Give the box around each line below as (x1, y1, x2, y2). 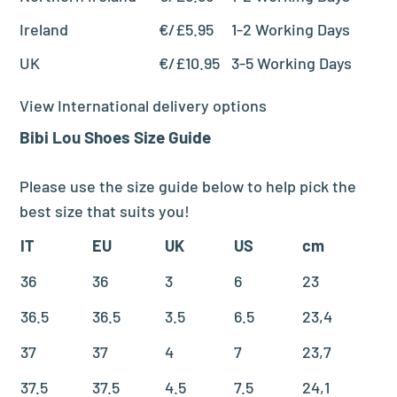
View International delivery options (19, 95, 271, 115)
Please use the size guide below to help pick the (19, 175, 357, 196)
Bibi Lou (19, 126, 82, 147)
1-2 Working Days (231, 19, 351, 39)
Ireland (19, 19, 69, 39)
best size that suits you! (19, 200, 191, 221)
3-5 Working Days (231, 52, 353, 73)
